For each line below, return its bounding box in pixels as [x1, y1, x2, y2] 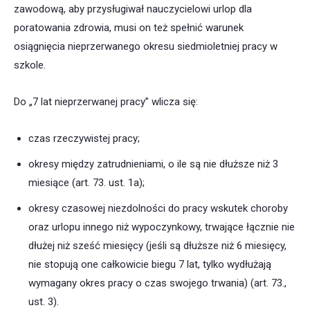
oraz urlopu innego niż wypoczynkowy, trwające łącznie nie [28, 221, 295, 234]
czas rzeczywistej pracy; [28, 132, 140, 145]
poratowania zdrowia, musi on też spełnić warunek [14, 21, 244, 35]
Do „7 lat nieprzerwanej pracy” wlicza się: [14, 95, 198, 109]
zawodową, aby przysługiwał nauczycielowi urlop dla [14, 3, 252, 16]
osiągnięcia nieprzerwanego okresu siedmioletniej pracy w [14, 40, 277, 53]
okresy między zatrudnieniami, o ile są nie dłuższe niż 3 [28, 158, 278, 171]
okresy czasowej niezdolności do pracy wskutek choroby [28, 202, 288, 215]
